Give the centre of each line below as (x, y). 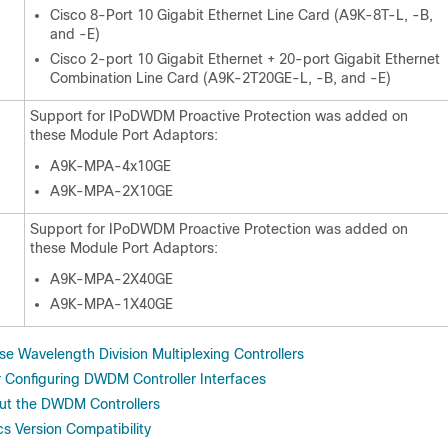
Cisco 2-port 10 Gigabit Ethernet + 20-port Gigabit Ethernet (245, 59)
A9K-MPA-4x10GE (110, 166)
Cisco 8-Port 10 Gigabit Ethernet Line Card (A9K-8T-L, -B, (241, 15)
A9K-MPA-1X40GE (111, 304)
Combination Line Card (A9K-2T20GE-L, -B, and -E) (220, 78)
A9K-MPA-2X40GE (111, 279)
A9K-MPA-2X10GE (111, 191)
